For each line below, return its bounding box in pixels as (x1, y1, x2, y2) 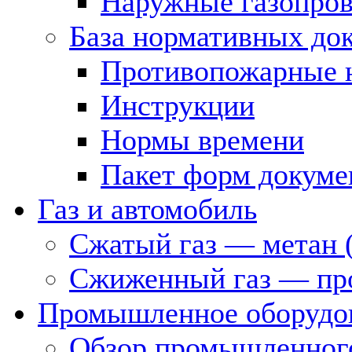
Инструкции (101, 89, 255, 122)
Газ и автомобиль (38, 192, 257, 225)
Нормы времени (101, 123, 304, 156)
